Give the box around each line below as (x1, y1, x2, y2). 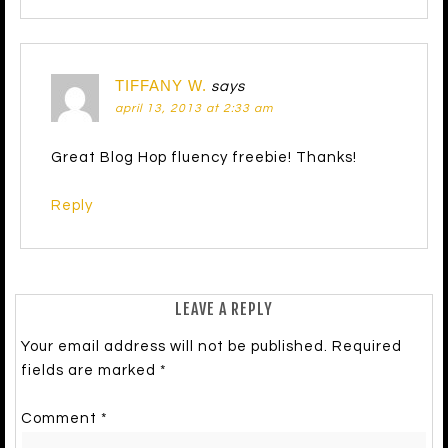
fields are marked (21, 363, 160, 379)
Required (332, 339, 402, 355)
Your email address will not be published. (21, 339, 328, 355)
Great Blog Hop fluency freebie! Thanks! (51, 150, 357, 166)
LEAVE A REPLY (175, 299, 273, 320)
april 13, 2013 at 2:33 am (115, 102, 273, 116)
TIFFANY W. (115, 77, 207, 95)
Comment (21, 411, 101, 427)
